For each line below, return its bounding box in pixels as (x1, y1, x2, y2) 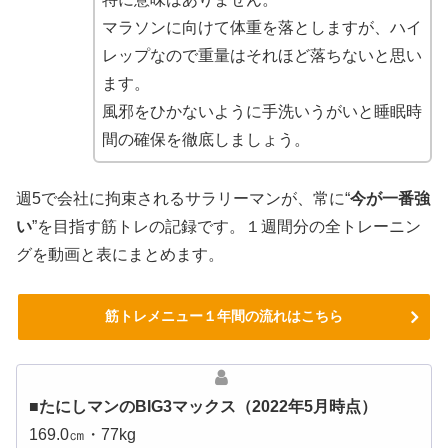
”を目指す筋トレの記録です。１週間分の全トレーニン (32, 218, 421, 236)
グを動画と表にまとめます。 (16, 246, 224, 264)
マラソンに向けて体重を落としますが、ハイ (101, 18, 422, 36)
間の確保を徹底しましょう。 (101, 130, 310, 148)
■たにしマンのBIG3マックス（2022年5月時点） (29, 397, 377, 415)
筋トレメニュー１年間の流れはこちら (105, 307, 343, 324)
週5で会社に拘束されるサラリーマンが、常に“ (16, 190, 350, 208)
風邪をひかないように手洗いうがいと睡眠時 (101, 102, 422, 120)
